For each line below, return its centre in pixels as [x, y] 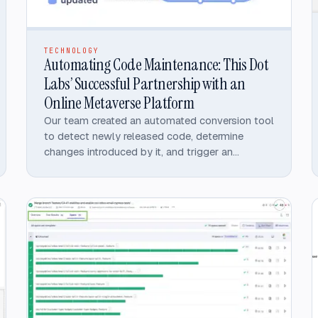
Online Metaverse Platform [119, 103]
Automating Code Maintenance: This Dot [156, 65]
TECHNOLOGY [71, 51]
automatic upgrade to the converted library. [147, 168]
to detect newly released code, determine [143, 136]
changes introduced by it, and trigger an [138, 152]
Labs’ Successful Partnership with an [144, 84]
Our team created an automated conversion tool [159, 121]
